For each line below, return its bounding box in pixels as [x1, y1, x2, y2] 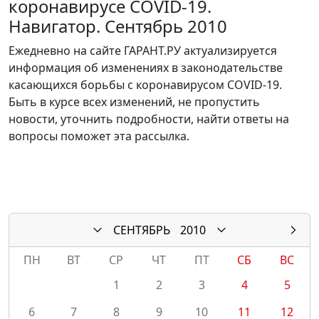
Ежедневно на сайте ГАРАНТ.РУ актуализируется [9, 42, 277, 58]
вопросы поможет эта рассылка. [9, 127, 189, 144]
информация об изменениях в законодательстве [9, 59, 283, 75]
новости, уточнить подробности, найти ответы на [9, 110, 289, 127]
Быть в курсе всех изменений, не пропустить [9, 93, 260, 110]
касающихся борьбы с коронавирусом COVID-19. [9, 76, 282, 93]
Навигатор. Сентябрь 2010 [9, 14, 227, 38]
